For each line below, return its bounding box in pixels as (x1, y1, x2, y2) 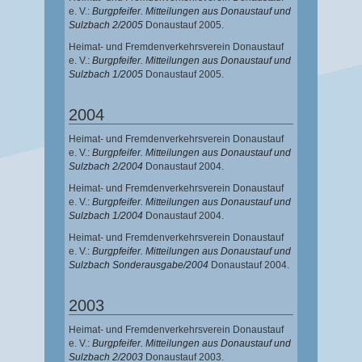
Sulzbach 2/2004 (69, 161, 143, 173)
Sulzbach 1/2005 (69, 69, 143, 81)
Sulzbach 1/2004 (69, 210, 143, 222)
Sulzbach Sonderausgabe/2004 (69, 259, 208, 271)
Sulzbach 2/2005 (69, 19, 143, 32)
